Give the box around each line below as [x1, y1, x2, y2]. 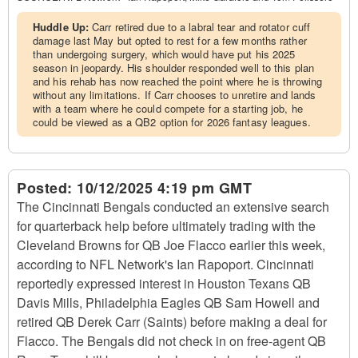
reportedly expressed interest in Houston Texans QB [17, 274, 311, 292]
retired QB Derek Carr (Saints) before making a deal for [17, 312, 327, 331]
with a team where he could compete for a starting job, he [33, 101, 303, 116]
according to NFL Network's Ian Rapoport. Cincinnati [17, 255, 314, 273]
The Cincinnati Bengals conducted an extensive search [17, 197, 329, 216]
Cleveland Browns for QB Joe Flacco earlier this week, [17, 236, 325, 254]
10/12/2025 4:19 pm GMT [77, 177, 252, 198]
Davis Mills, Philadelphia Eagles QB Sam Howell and [17, 293, 320, 312]
